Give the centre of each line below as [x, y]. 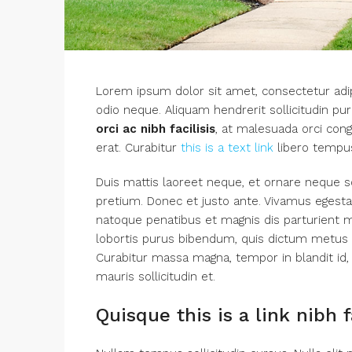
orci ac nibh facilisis [156, 129]
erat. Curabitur [138, 148]
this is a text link [227, 148]
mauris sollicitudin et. [156, 277]
